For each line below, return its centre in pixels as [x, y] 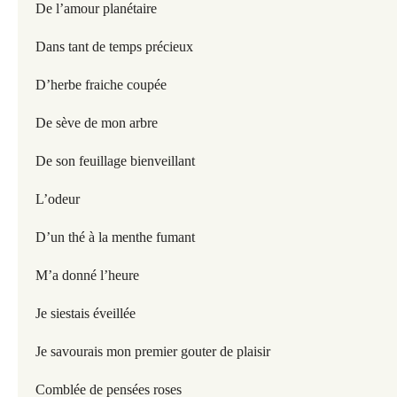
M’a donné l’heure [87, 275]
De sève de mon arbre [97, 123]
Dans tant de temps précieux [114, 47]
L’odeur [58, 199]
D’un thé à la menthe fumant [115, 237]
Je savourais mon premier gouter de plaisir [155, 351]
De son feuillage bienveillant [115, 161]
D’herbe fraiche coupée [101, 85]
